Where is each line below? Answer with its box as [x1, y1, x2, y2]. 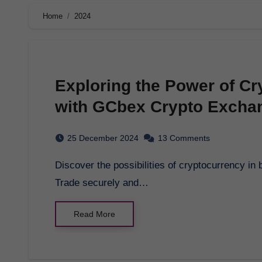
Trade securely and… [55, 177, 149, 188]
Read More [74, 209, 115, 219]
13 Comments [158, 133, 210, 143]
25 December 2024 [67, 133, 139, 143]
